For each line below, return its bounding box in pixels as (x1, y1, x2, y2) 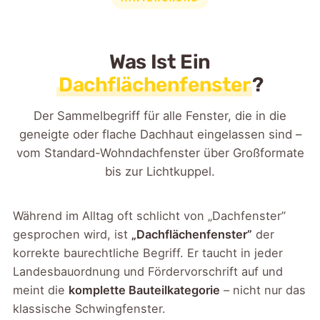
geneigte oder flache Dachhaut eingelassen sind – (19, 126, 301, 141)
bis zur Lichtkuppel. (105, 164, 215, 179)
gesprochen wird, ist (13, 226, 132, 241)
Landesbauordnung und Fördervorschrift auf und (13, 264, 284, 279)
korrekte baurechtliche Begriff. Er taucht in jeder (13, 245, 284, 260)
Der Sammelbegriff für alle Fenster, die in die (34, 108, 286, 123)
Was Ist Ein (109, 49, 211, 74)
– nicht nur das (220, 282, 306, 297)
